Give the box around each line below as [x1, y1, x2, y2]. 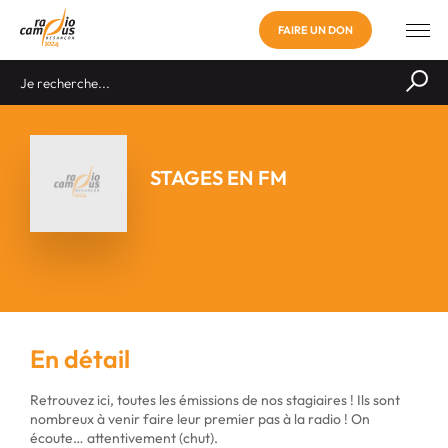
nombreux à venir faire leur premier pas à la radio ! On [30, 410, 370, 428]
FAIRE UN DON [277, 22, 353, 37]
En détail [30, 343, 130, 375]
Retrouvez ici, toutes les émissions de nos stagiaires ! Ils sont [30, 391, 400, 409]
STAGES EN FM [150, 164, 288, 190]
